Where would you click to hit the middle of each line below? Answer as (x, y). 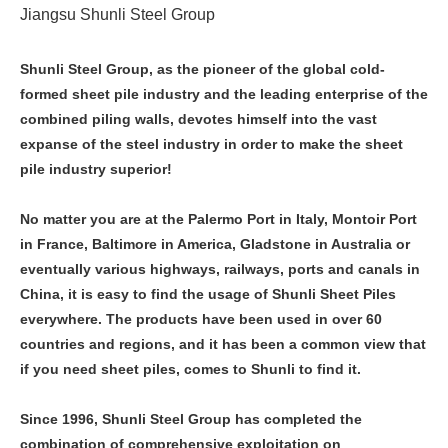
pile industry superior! (96, 168)
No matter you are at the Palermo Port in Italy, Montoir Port (218, 218)
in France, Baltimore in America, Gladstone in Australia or (215, 243)
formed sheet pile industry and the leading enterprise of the (224, 93)
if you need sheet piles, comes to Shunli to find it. (190, 368)
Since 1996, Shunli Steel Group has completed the (191, 418)
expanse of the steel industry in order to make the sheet (211, 143)
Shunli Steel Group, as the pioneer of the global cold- (202, 68)
